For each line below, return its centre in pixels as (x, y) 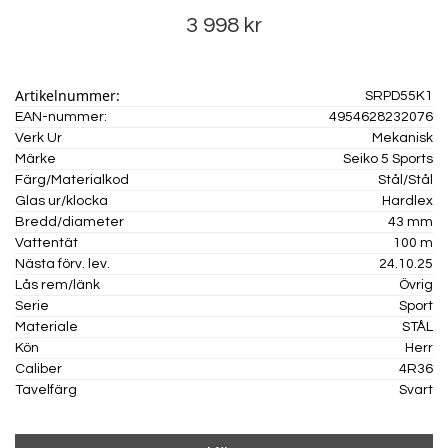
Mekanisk (402, 138)
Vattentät (46, 243)
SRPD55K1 (399, 96)
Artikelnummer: (67, 95)
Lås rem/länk (57, 285)
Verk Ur (38, 138)
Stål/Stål (405, 180)
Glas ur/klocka (61, 201)
